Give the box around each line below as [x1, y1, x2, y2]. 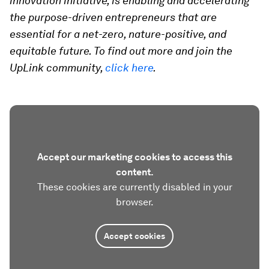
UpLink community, [10, 61, 105, 74]
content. [115, 166, 154, 178]
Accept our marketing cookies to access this [37, 151, 232, 163]
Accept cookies [104, 231, 165, 241]
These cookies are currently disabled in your [37, 181, 232, 193]
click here [105, 61, 153, 74]
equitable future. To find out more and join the [10, 44, 232, 57]
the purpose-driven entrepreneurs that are [10, 10, 217, 23]
